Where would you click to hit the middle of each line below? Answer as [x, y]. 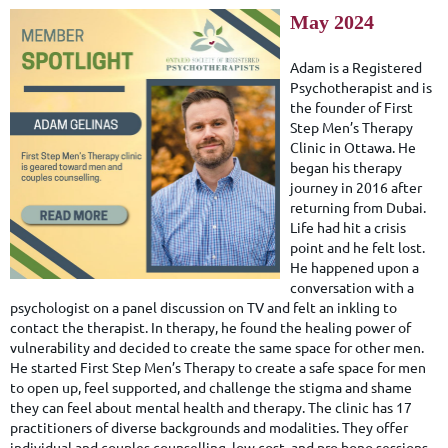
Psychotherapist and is [361, 86]
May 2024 [332, 21]
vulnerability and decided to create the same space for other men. [217, 346]
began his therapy [346, 166]
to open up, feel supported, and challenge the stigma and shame [211, 386]
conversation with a [352, 286]
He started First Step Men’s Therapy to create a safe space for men [218, 366]
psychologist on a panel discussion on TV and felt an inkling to [203, 306]
